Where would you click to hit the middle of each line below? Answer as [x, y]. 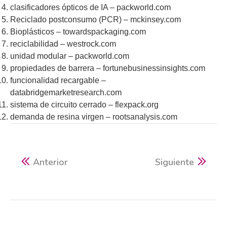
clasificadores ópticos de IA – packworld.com [90, 8]
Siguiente [174, 162]
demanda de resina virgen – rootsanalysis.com [94, 117]
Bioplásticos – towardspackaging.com [78, 32]
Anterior [51, 162]
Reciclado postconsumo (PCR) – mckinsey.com [96, 20]
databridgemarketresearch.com [66, 93]
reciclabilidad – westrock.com [63, 44]
